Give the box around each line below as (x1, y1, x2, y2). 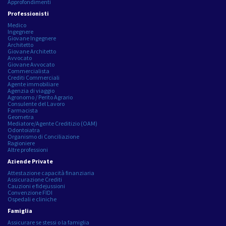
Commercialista (8, 67, 49, 75)
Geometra (8, 112, 34, 121)
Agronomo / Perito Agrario (8, 93, 73, 101)
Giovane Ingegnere (8, 34, 56, 42)
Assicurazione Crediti (8, 175, 62, 183)
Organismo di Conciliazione (8, 132, 79, 140)
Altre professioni (8, 145, 48, 153)
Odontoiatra (8, 126, 40, 134)
